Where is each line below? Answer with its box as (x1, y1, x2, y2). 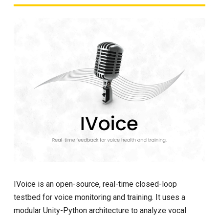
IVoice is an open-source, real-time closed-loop (14, 179, 177, 189)
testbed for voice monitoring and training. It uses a (14, 192, 185, 202)
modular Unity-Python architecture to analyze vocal (14, 205, 186, 215)
